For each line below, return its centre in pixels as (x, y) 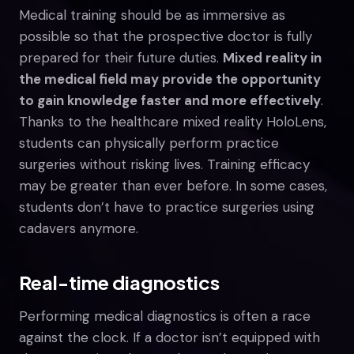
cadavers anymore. (79, 228)
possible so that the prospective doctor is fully (166, 36)
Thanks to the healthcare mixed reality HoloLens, (173, 121)
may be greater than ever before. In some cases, (173, 185)
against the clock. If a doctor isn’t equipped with (169, 337)
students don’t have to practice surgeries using (167, 207)
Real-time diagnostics (119, 282)
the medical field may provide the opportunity (170, 79)
